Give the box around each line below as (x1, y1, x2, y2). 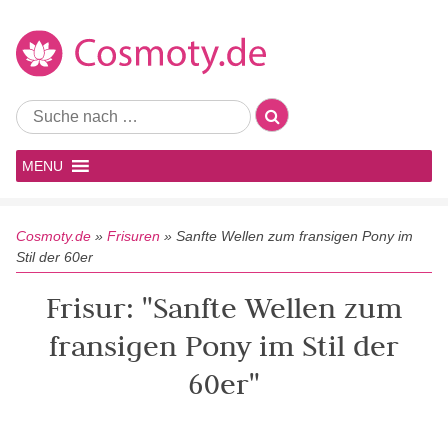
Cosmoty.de (16, 228, 91, 244)
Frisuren (107, 228, 160, 244)
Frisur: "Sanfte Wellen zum (46, 289, 402, 326)
